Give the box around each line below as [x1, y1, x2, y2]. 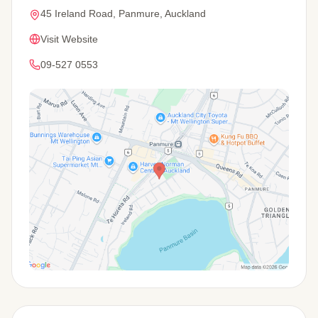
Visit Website [40, 33, 98, 45]
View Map [38, 274, 76, 284]
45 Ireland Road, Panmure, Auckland [40, 8, 206, 19]
